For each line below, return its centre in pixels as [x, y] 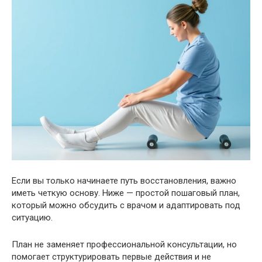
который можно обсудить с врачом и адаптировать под [126, 206]
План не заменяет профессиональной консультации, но [124, 245]
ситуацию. [32, 218]
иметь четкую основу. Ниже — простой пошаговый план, [126, 193]
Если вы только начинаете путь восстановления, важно [124, 181]
